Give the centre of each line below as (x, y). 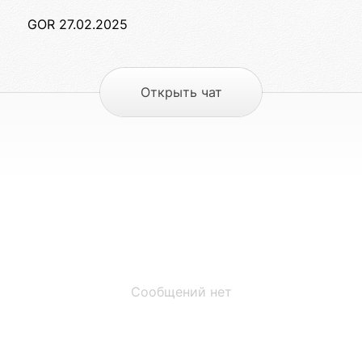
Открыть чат (181, 93)
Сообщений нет (181, 292)
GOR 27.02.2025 (78, 25)
